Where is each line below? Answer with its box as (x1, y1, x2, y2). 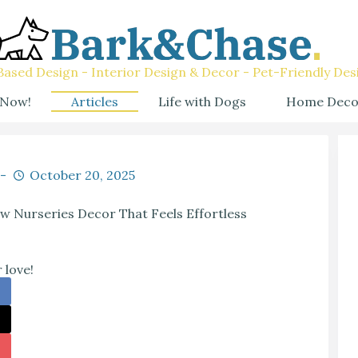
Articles (71, 93, 118, 109)
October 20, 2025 (29, 167, 135, 183)
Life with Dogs (158, 93, 246, 109)
